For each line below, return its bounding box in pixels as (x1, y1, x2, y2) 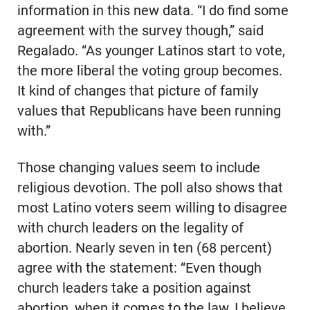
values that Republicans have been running (17, 102, 281, 119)
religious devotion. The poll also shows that (17, 179, 283, 196)
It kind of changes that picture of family (17, 82, 258, 99)
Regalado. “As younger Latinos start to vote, (17, 42, 285, 59)
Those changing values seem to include (17, 159, 260, 176)
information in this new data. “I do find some (17, 2, 289, 19)
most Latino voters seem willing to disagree (17, 199, 287, 216)
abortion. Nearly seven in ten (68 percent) (17, 239, 272, 256)
